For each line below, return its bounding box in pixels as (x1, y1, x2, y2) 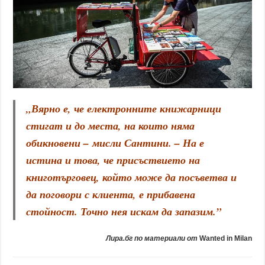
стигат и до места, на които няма (26, 118, 195, 134)
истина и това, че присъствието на (26, 153, 201, 168)
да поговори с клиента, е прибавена (26, 187, 196, 202)
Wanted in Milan (199, 234, 252, 243)
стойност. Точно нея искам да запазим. (26, 204, 216, 219)
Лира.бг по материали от (105, 234, 199, 243)
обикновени (26, 135, 81, 151)
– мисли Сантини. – (80, 135, 183, 151)
